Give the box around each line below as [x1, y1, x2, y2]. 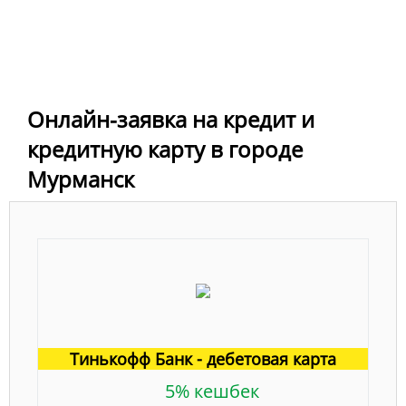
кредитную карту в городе [27, 133, 303, 164]
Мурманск [27, 163, 134, 194]
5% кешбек [165, 378, 259, 403]
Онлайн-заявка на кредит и [27, 103, 314, 134]
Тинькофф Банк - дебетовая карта [70, 347, 336, 370]
